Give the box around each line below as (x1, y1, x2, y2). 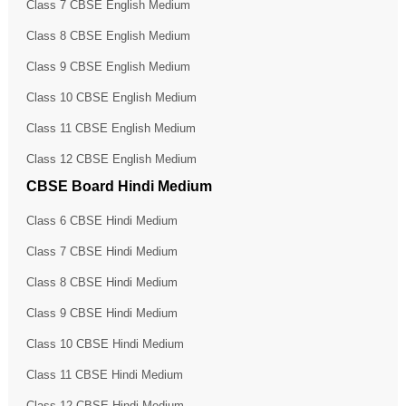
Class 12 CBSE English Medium (25, 151, 197, 166)
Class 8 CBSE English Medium (25, 28, 190, 43)
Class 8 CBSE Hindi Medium (25, 275, 178, 289)
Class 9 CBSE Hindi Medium (25, 305, 178, 320)
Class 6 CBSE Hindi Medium (25, 213, 178, 227)
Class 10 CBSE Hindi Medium (25, 336, 184, 351)
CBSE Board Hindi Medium (25, 178, 212, 194)
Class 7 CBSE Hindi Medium (25, 244, 178, 258)
